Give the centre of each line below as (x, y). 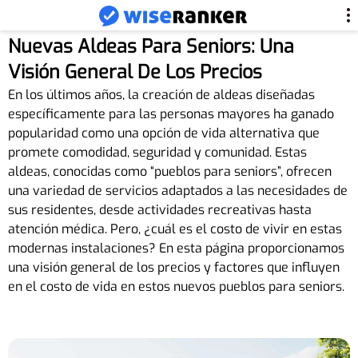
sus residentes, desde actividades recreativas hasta (160, 209)
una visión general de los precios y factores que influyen (174, 267)
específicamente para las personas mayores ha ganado (171, 113)
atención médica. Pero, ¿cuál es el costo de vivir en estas (175, 229)
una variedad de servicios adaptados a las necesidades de (178, 190)
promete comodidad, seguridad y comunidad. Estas (157, 152)
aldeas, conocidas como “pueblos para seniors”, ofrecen (170, 171)
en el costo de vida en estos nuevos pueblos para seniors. (176, 286)
